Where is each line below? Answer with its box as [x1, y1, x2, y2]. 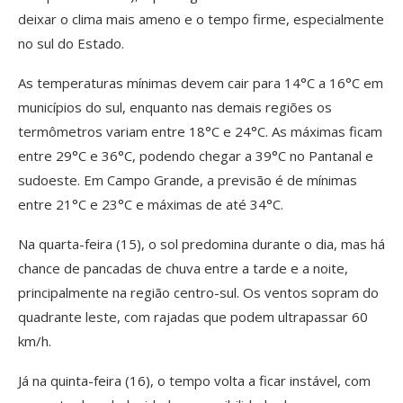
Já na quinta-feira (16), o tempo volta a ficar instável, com [18, 371, 371, 390]
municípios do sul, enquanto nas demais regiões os [18, 97, 332, 116]
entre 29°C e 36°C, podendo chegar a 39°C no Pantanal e [18, 146, 373, 165]
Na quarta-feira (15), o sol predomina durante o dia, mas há [18, 234, 385, 253]
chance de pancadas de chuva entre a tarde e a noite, [18, 258, 348, 277]
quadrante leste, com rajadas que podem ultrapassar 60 [18, 307, 368, 326]
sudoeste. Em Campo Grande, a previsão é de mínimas [18, 170, 357, 189]
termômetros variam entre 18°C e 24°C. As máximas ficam [18, 121, 382, 140]
